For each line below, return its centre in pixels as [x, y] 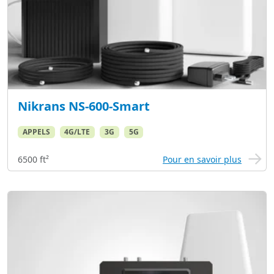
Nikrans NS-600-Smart [84, 106]
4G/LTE [77, 132]
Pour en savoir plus [202, 160]
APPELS [36, 132]
